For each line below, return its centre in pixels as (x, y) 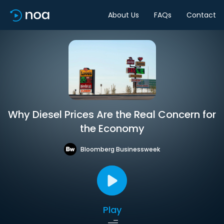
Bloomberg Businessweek (120, 149)
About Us (123, 15)
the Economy (112, 128)
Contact (201, 15)
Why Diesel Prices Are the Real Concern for (112, 114)
